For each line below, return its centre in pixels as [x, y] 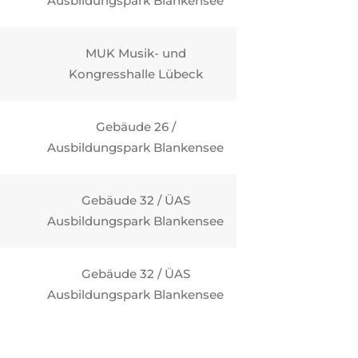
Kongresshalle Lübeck [135, 74]
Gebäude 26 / [135, 127]
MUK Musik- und [135, 53]
